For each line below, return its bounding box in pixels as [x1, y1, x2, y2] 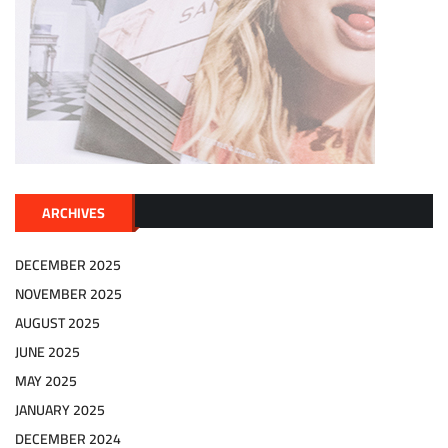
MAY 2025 [15, 367, 77, 394]
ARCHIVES [42, 199, 105, 226]
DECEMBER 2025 [15, 251, 121, 278]
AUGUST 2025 [15, 309, 100, 336]
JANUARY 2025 [15, 396, 105, 423]
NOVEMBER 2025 [15, 280, 122, 307]
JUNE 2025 [15, 338, 80, 365]
